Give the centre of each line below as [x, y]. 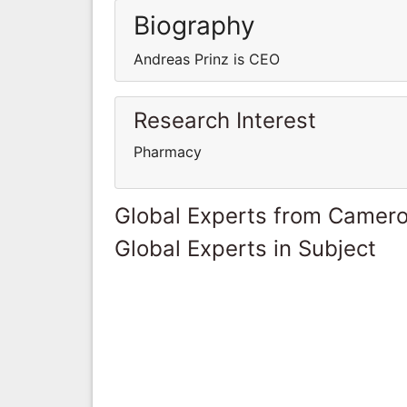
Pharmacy [168, 151]
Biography [194, 25]
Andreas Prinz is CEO [207, 59]
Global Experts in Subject [245, 248]
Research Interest [225, 120]
